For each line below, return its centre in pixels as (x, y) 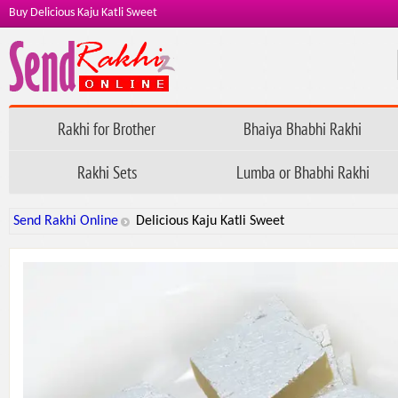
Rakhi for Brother (107, 128)
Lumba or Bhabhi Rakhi (302, 172)
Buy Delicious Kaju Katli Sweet (83, 13)
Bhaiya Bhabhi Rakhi (303, 128)
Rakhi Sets (107, 172)
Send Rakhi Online (66, 221)
